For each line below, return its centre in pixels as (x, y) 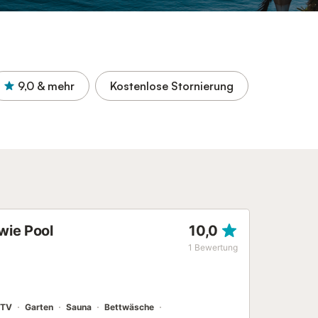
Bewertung (216, 247)
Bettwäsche (129, 307)
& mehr (56, 86)
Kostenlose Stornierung (172, 86)
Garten (39, 307)
